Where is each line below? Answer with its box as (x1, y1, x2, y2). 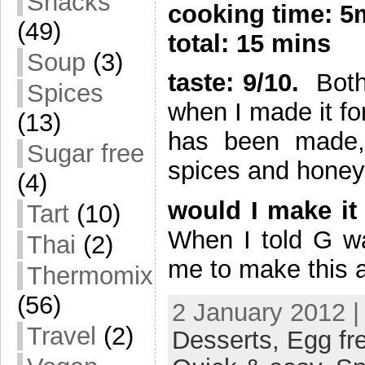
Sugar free (27, 139, 144, 168)
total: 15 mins (168, 29, 331, 58)
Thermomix (27, 262, 153, 290)
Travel (27, 322, 96, 350)
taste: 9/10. (168, 68, 299, 98)
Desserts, (172, 325, 287, 354)
